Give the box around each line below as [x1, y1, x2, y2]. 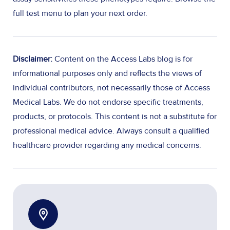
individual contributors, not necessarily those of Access [13, 83, 210, 93]
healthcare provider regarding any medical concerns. [13, 140, 201, 151]
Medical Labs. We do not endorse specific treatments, [13, 97, 203, 108]
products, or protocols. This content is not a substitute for [13, 111, 217, 122]
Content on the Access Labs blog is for [52, 54, 193, 65]
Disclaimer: [13, 54, 52, 65]
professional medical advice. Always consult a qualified [13, 126, 209, 137]
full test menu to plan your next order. [13, 8, 149, 19]
